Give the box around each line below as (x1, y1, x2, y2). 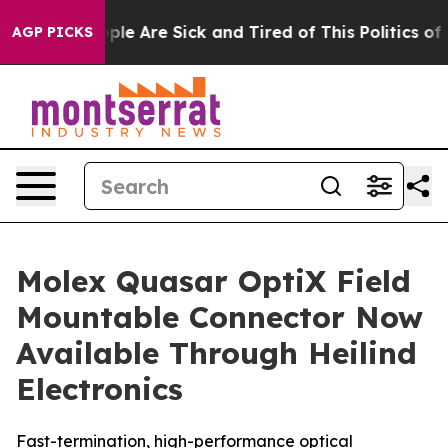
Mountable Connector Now (16, 298, 423, 336)
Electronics (16, 370, 183, 408)
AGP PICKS (12, 23, 93, 41)
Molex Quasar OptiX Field (16, 262, 411, 300)
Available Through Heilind (16, 334, 417, 372)
